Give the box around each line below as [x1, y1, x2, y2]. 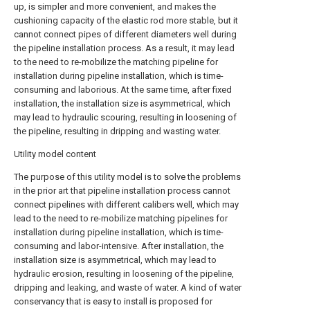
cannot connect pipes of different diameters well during [14, 29, 237, 39]
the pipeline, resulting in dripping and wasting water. [14, 126, 221, 136]
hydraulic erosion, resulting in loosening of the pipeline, [14, 268, 234, 279]
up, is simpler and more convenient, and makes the [14, 1, 216, 12]
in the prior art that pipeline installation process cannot [14, 185, 230, 196]
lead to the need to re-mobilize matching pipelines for [14, 213, 228, 224]
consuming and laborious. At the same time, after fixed [14, 84, 232, 95]
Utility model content [14, 149, 96, 159]
